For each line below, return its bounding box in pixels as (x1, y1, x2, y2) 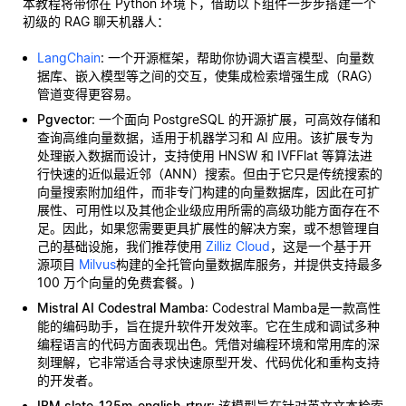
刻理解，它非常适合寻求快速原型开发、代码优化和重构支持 (37, 354, 380, 370)
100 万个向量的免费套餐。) (37, 275, 195, 290)
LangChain (37, 50, 101, 65)
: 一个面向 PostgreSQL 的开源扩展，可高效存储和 (92, 111, 381, 127)
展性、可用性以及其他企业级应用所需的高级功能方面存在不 (37, 202, 380, 217)
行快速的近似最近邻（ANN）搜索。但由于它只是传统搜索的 (37, 166, 382, 181)
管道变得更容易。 (37, 86, 139, 101)
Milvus (79, 256, 116, 272)
